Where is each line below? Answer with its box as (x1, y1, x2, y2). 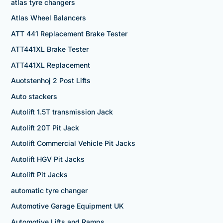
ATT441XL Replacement (10, 60, 90, 69)
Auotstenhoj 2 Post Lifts (10, 76, 91, 85)
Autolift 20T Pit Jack (10, 123, 79, 132)
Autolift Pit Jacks (10, 170, 68, 179)
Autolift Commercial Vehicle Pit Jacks (10, 139, 135, 148)
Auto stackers (10, 92, 57, 101)
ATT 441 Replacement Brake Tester (10, 29, 127, 38)
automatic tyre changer (10, 186, 88, 195)
